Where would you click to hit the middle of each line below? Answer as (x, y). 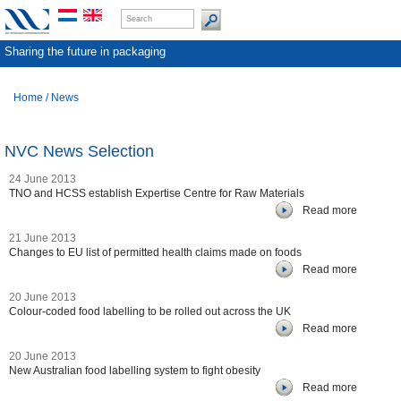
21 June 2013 (43, 238)
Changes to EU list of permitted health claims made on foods (155, 252)
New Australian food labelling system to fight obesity (135, 371)
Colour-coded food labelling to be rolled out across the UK (150, 311)
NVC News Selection (79, 151)
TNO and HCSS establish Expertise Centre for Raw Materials (157, 193)
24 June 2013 (43, 179)
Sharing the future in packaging (85, 51)
